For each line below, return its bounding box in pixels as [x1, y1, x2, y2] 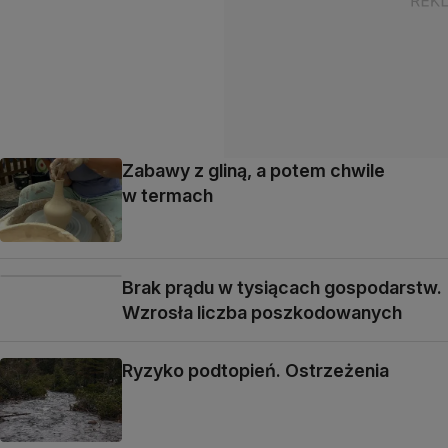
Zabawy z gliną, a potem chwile [122, 159, 385, 181]
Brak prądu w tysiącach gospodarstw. [122, 277, 442, 298]
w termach [122, 184, 213, 206]
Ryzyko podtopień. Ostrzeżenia [122, 360, 389, 381]
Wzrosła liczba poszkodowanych [122, 302, 402, 323]
